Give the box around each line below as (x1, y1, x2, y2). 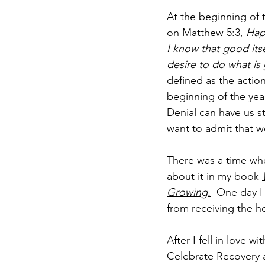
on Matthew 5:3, (167, 26, 246, 39)
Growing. (167, 186, 211, 199)
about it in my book (167, 170, 262, 183)
